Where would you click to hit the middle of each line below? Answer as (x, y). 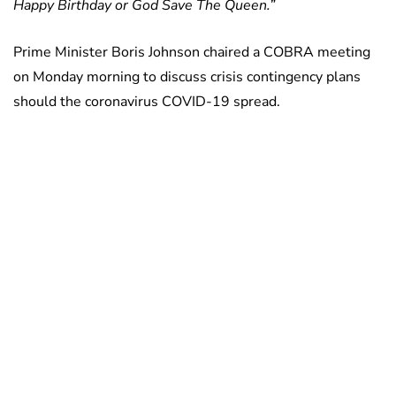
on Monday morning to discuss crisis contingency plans (187, 76)
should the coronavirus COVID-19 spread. (147, 101)
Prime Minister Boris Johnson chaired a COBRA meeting (192, 52)
